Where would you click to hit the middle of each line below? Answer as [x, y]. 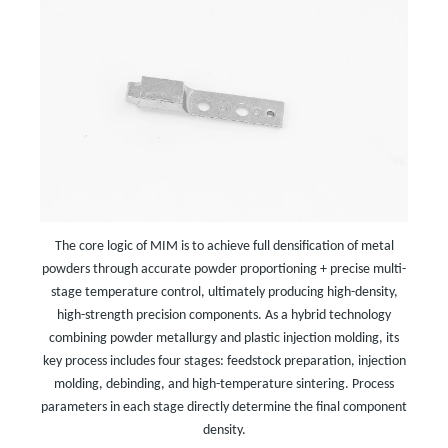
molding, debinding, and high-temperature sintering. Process [224, 385]
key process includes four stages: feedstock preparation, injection [224, 362]
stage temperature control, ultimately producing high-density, [224, 293]
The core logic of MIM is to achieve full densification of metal [224, 247]
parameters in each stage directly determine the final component [224, 408]
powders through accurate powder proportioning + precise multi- [224, 270]
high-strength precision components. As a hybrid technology [224, 316]
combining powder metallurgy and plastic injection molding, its [224, 339]
